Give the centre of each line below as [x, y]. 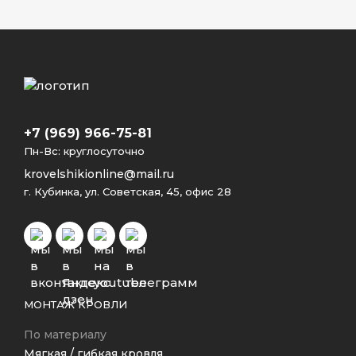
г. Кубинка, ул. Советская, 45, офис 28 [128, 192]
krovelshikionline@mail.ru [99, 174]
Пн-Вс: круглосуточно [84, 151]
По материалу [65, 335]
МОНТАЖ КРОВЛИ [75, 304]
